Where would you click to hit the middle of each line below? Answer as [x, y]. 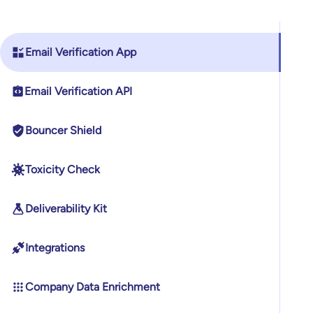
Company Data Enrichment [93, 286]
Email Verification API [79, 91]
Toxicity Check [63, 169]
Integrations [55, 247]
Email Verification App [81, 52]
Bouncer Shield [63, 130]
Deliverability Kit [66, 208]
